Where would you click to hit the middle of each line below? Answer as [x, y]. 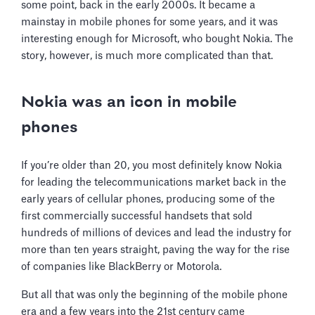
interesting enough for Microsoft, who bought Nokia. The [157, 39]
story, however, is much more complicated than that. [147, 56]
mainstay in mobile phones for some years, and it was [149, 22]
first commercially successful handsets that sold [137, 216]
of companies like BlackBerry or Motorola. [123, 266]
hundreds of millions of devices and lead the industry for [156, 233]
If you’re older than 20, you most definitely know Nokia [152, 165]
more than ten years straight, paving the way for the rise [155, 250]
